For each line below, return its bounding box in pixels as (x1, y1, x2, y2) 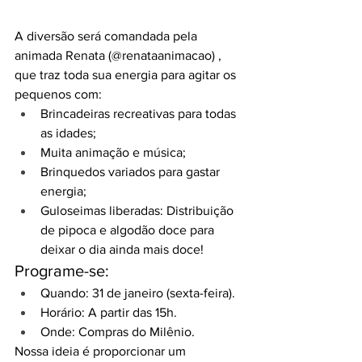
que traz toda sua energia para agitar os (15, 68, 239, 82)
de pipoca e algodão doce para (40, 223, 217, 238)
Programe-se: (15, 262, 109, 280)
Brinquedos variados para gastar (40, 165, 223, 179)
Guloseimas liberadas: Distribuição (40, 204, 237, 218)
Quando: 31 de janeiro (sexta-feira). (40, 286, 235, 301)
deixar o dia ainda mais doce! (40, 242, 204, 257)
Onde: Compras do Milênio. (40, 325, 195, 339)
